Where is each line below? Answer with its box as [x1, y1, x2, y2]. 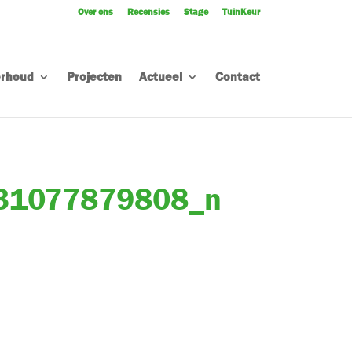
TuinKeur [222, 5, 260, 18]
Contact [215, 68, 260, 85]
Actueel [139, 68, 182, 85]
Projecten [67, 68, 122, 85]
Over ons [78, 5, 113, 18]
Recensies [127, 5, 170, 18]
